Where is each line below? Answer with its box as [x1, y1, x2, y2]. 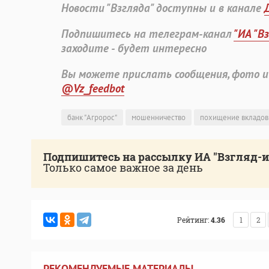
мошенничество [131, 112, 186, 123]
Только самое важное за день [43, 160, 203, 175]
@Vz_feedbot [61, 81, 124, 96]
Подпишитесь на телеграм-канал [61, 26, 234, 41]
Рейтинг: [177, 215, 209, 225]
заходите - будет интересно [61, 41, 207, 56]
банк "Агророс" [67, 112, 117, 123]
